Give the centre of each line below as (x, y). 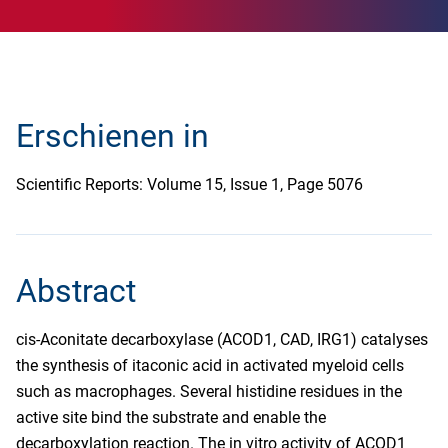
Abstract (76, 291)
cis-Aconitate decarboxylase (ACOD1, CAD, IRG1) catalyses (222, 339)
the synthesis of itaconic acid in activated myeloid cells (210, 365)
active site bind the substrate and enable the (171, 417)
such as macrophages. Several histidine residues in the (209, 391)
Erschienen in (112, 136)
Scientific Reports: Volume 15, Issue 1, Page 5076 (189, 184)
